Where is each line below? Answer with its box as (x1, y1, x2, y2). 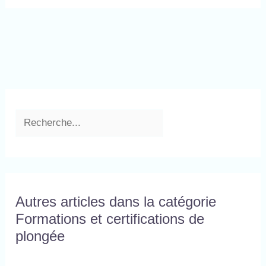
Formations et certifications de (15, 210, 205, 227)
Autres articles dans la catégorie (15, 193, 217, 210)
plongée (15, 227, 65, 244)
